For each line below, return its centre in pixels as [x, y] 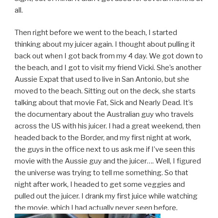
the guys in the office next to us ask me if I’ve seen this [105, 150]
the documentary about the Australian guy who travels [104, 115]
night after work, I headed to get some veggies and [100, 185]
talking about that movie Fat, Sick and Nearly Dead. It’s [104, 103]
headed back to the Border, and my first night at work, [103, 138]
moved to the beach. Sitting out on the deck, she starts [105, 91]
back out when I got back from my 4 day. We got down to [109, 56]
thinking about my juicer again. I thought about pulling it [105, 45]
